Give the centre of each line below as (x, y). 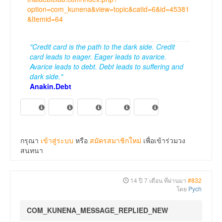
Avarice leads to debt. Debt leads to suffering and (107, 67)
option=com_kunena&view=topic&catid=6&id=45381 (108, 9)
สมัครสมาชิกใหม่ (115, 140)
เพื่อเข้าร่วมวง (163, 140)
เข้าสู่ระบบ (57, 140)
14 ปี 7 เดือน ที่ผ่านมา (158, 180)
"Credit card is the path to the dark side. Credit (102, 47)
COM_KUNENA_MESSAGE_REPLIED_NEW (97, 210)
